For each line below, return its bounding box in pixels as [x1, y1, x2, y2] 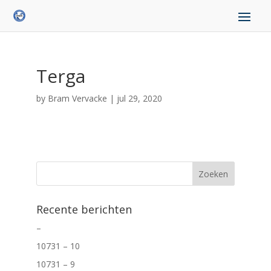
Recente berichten [36, 202, 132, 217]
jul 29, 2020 [116, 93, 162, 104]
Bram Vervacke [47, 93, 107, 104]
